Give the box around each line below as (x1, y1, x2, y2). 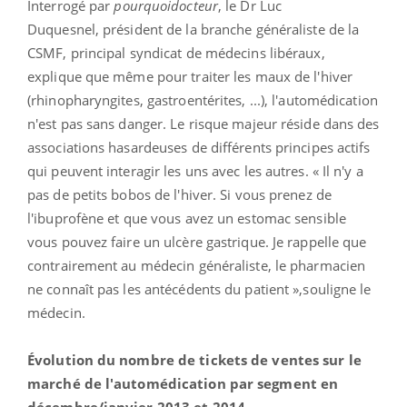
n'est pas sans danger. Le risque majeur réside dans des (27, 114, 380, 133)
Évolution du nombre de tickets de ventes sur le (27, 350, 362, 369)
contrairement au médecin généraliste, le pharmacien (27, 255, 366, 274)
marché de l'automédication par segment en (27, 373, 339, 392)
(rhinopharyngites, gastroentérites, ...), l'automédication (27, 90, 378, 109)
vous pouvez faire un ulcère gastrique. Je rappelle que (27, 232, 367, 251)
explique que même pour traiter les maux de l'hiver (27, 66, 353, 85)
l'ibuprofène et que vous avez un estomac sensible (27, 208, 346, 227)
